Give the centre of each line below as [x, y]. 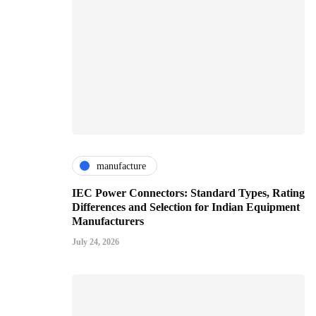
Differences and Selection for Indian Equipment [186, 207]
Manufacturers [108, 221]
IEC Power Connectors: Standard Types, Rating [188, 193]
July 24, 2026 [96, 242]
